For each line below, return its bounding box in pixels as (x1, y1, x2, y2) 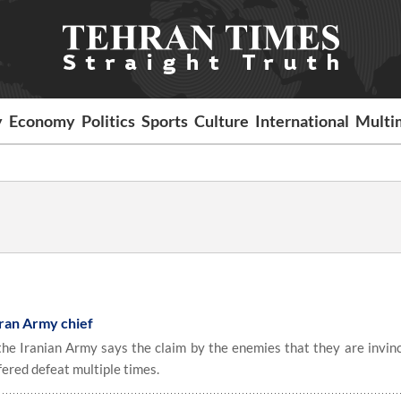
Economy (9, 111, 76, 131)
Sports (141, 111, 189, 131)
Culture (194, 111, 250, 131)
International (255, 111, 350, 131)
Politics (81, 111, 136, 131)
